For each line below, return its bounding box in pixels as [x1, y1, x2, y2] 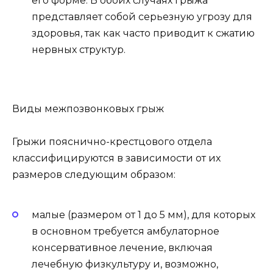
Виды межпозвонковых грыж [12, 103, 164, 115]
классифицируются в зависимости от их [12, 152, 221, 165]
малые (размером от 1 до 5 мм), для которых [32, 208, 255, 221]
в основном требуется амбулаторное [32, 225, 219, 237]
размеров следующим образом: [12, 169, 175, 181]
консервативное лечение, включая [32, 241, 213, 253]
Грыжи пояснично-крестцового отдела [12, 136, 212, 148]
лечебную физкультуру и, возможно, [32, 258, 218, 270]
